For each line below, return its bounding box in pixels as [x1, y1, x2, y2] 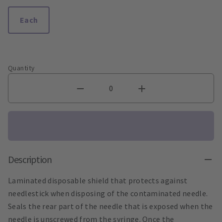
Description [8, 153, 52, 166]
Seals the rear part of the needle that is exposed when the [8, 201, 213, 211]
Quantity [8, 63, 35, 72]
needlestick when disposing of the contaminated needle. [8, 188, 208, 198]
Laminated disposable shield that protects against [8, 175, 188, 185]
